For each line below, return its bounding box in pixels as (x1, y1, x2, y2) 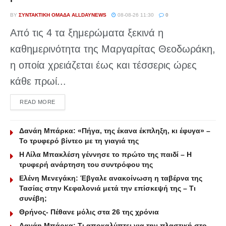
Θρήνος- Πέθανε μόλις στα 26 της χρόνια (19, 208, 159, 216)
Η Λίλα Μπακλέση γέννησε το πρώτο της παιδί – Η (19, 150, 192, 159)
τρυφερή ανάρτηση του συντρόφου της (19, 160, 153, 169)
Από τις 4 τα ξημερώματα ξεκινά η (10, 27, 163, 39)
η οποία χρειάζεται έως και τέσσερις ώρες (10, 60, 197, 71)
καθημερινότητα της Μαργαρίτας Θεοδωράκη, (10, 43, 215, 55)
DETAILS (54, 98, 79, 105)
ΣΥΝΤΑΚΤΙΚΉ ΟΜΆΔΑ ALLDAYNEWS (19, 12, 106, 18)
